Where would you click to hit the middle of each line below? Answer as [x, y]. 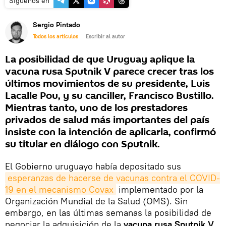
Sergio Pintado [56, 25]
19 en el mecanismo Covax [59, 190]
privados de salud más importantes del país [107, 120]
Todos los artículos [55, 37]
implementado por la [160, 190]
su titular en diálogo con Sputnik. [82, 145]
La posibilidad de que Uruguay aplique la [100, 60]
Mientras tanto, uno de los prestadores [96, 108]
